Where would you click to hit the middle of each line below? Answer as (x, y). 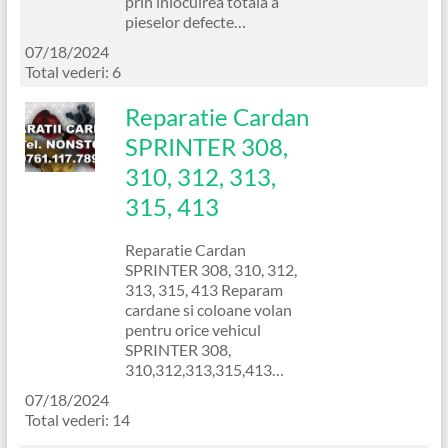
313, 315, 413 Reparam (203, 289)
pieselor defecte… (185, 21)
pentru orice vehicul (192, 329)
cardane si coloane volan (208, 309)
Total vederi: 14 (77, 419)
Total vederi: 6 (72, 71)
